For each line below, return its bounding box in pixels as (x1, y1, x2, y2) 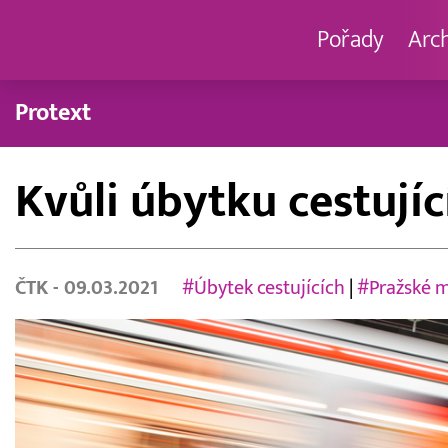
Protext (15, 98, 91, 127)
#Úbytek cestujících (181, 276, 345, 301)
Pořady (317, 25, 385, 54)
